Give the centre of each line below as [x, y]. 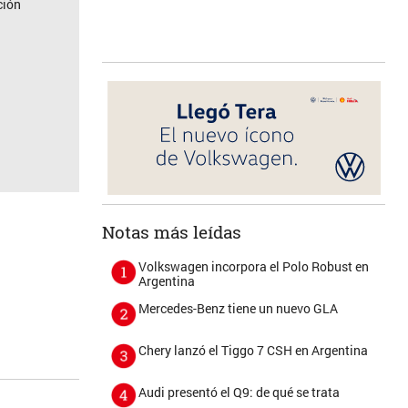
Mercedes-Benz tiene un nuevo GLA [239, 308]
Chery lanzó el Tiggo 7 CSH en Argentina [254, 350]
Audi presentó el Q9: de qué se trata [240, 392]
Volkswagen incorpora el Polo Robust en [254, 266]
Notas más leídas [172, 232]
